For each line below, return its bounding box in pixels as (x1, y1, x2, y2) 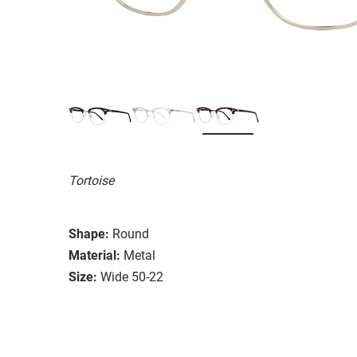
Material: (69, 247, 120, 263)
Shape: (69, 226, 109, 241)
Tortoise (69, 172, 114, 188)
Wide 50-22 (100, 269, 163, 284)
